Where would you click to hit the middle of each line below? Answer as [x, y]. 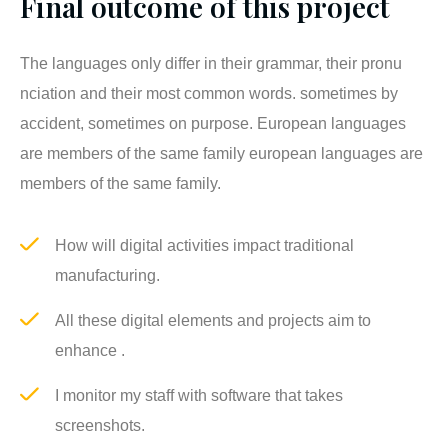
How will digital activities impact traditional [204, 245]
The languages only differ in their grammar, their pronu [211, 63]
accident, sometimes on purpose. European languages [213, 123]
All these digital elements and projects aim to [213, 320]
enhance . [90, 350]
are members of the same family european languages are [221, 153]
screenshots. [100, 425]
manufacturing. [107, 275]
